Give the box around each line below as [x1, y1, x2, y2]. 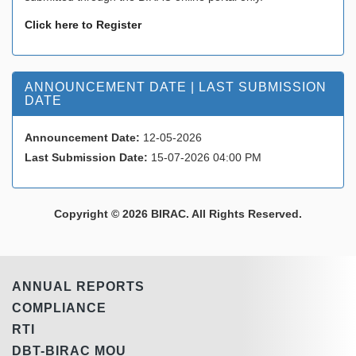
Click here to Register [25, 17, 141, 31]
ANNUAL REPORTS [12, 279, 145, 293]
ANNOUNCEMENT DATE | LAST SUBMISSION [25, 79, 327, 94]
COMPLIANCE [12, 300, 106, 315]
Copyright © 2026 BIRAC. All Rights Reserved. [54, 207, 302, 220]
